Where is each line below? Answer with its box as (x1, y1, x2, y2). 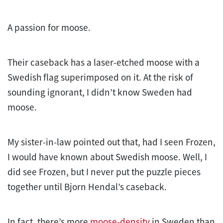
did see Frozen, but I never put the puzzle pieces (7, 165, 201, 178)
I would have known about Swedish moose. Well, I (7, 150, 207, 163)
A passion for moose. (7, 21, 91, 33)
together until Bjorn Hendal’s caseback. (7, 180, 167, 193)
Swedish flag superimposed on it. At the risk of (7, 71, 193, 83)
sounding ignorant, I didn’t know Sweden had (7, 86, 192, 98)
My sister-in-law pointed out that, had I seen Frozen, (7, 135, 216, 148)
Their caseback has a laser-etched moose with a (7, 56, 200, 68)
